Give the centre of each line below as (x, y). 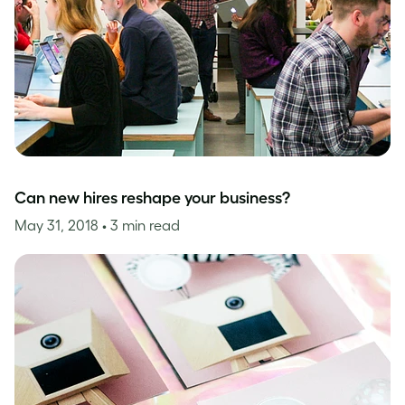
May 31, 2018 (58, 225)
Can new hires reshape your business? (152, 198)
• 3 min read (141, 225)
